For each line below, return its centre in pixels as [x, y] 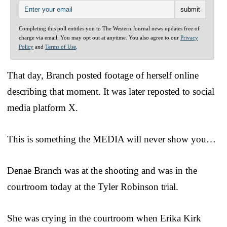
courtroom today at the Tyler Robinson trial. [93, 187]
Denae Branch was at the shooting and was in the [102, 171]
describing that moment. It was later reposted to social [111, 92]
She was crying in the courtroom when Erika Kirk [104, 218]
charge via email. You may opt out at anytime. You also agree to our [100, 38]
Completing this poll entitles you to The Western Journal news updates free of [109, 29]
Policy [26, 47]
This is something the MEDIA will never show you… [111, 139]
